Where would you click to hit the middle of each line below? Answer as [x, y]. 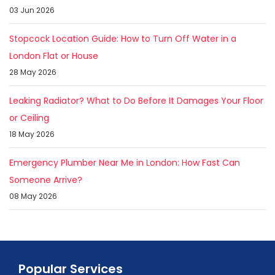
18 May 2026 [32, 134]
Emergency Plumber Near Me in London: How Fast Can [125, 163]
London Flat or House [54, 56]
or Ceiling [29, 118]
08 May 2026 [33, 196]
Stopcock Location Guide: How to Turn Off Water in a [123, 39]
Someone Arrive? [46, 180]
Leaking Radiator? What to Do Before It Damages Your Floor [136, 101]
